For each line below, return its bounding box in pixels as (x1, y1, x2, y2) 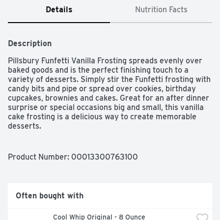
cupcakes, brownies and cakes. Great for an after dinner (8, 93, 209, 103)
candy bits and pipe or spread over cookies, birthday (8, 84, 196, 94)
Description (8, 39, 52, 49)
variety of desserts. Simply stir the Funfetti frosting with (8, 75, 211, 84)
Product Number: (8, 152, 71, 162)
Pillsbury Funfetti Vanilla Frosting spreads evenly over (8, 56, 202, 66)
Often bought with (16, 191, 83, 201)
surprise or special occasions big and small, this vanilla (8, 103, 204, 112)
